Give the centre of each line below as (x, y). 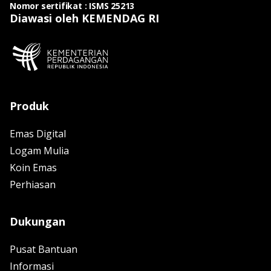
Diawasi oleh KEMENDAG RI (84, 18)
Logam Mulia (39, 150)
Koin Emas (33, 167)
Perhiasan (33, 184)
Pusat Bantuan (44, 249)
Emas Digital (38, 133)
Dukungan (38, 221)
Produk (29, 106)
